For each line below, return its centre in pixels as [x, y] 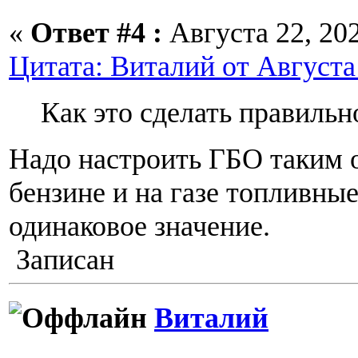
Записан [62, 260]
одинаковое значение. [139, 227]
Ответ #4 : [96, 33]
